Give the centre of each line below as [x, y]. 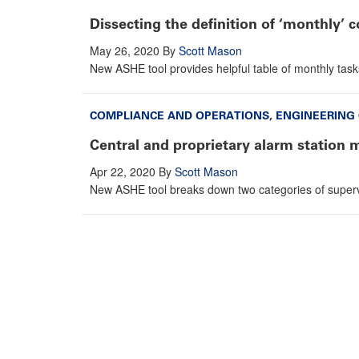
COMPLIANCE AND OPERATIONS [179, 115]
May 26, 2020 [125, 50]
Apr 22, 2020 [123, 171]
